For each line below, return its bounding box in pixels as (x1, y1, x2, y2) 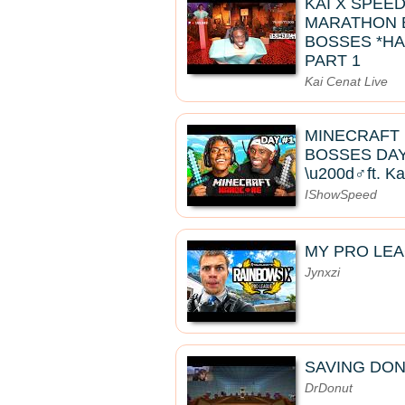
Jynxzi (305, 265, 340, 279)
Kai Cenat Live (305, 74, 388, 89)
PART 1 (305, 52, 361, 70)
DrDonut (305, 381, 353, 395)
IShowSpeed (305, 187, 377, 202)
